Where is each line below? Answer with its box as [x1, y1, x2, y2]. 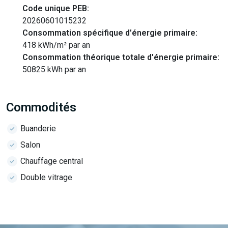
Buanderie [20, 124, 56, 133]
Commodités [6, 100, 76, 115]
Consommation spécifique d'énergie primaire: [22, 28, 197, 38]
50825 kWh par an [22, 65, 86, 74]
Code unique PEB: [22, 4, 89, 13]
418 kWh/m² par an [22, 40, 90, 50]
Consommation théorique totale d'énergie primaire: [22, 52, 219, 62]
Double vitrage [20, 173, 72, 182]
